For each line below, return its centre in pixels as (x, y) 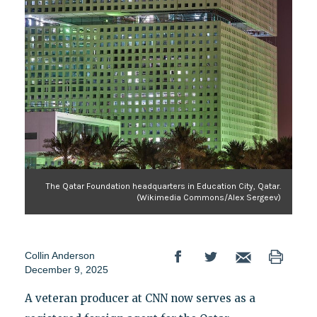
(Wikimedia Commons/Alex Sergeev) (209, 198)
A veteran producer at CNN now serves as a (140, 299)
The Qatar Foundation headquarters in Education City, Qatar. (164, 186)
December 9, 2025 (66, 270)
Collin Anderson (59, 256)
